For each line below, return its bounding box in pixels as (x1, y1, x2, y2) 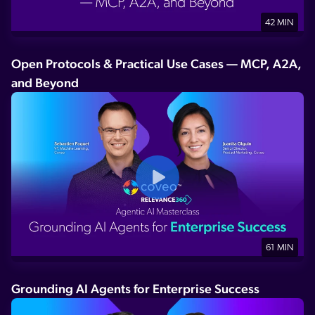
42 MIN (265, 18, 294, 27)
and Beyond (11, 75, 79, 90)
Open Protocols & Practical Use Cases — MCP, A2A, (11, 56, 302, 71)
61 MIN (266, 243, 294, 253)
